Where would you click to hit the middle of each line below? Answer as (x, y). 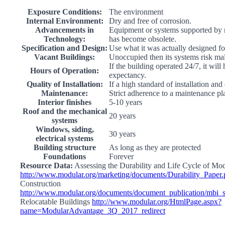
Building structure (65, 147)
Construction (40, 184)
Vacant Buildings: (65, 57)
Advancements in (65, 30)
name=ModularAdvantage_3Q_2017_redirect (93, 211)
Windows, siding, (65, 129)
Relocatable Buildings (56, 202)
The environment (136, 12)
